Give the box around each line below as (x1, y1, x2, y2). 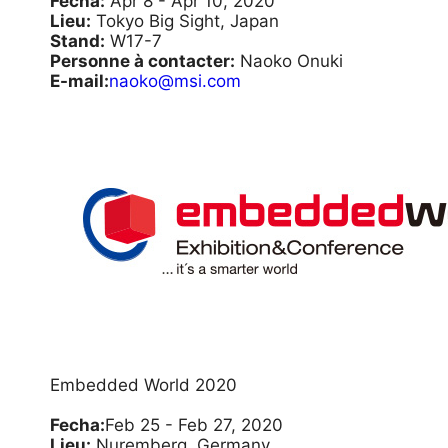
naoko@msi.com (109, 71, 241, 91)
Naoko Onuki (235, 51, 343, 71)
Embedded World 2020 (50, 375, 237, 395)
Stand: (50, 31, 105, 51)
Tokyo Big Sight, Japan (91, 11, 279, 31)
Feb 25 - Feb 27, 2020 (105, 415, 283, 435)
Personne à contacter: (50, 51, 235, 71)
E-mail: (50, 71, 109, 91)
